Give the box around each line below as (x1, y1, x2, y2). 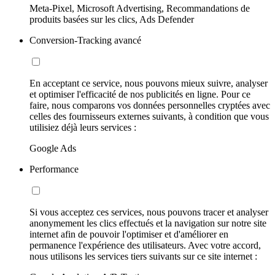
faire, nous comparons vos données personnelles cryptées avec (29, 99, 270, 110)
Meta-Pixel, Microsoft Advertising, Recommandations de (29, 2, 250, 14)
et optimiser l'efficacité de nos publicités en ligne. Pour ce (29, 88, 250, 99)
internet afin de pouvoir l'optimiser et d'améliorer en (29, 228, 228, 239)
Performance (29, 163, 79, 174)
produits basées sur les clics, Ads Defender (29, 14, 194, 25)
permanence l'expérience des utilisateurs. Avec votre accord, (29, 239, 261, 250)
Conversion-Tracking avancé (29, 34, 141, 45)
